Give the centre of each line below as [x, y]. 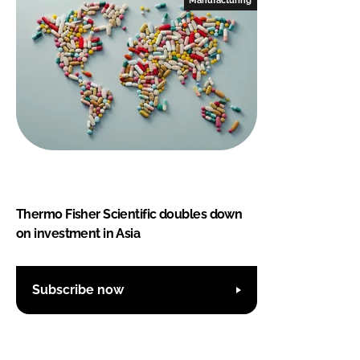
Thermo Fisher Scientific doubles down [129, 214]
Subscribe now [78, 290]
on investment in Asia [78, 233]
